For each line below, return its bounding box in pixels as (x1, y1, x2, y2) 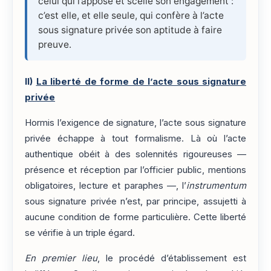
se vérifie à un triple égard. (25, 227, 135, 238)
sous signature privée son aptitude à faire (38, 24, 222, 36)
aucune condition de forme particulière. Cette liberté (25, 211, 246, 223)
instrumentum (186, 180, 246, 191)
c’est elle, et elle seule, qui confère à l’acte (38, 9, 224, 21)
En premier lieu (25, 253, 97, 264)
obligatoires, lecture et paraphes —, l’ (25, 180, 186, 191)
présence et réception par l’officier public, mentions (25, 164, 246, 175)
